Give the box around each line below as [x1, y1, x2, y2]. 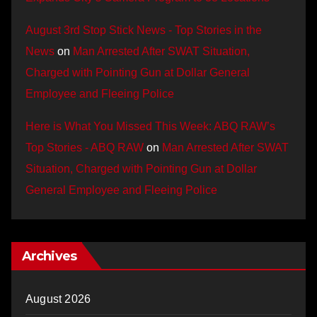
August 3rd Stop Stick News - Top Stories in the [25, 24, 262, 36]
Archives [22, 248, 76, 264]
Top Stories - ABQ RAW [25, 142, 144, 154]
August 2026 [25, 293, 91, 305]
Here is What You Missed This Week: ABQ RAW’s [25, 120, 275, 132]
